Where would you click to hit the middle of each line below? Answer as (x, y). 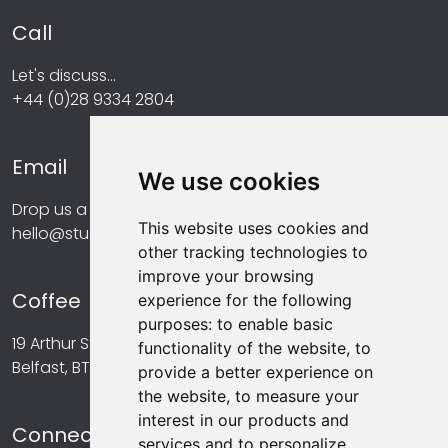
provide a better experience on (255, 372)
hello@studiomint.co (92, 233)
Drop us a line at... (79, 209)
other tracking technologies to (252, 252)
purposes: (177, 324)
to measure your (296, 396)
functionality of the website (241, 348)
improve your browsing (225, 276)
